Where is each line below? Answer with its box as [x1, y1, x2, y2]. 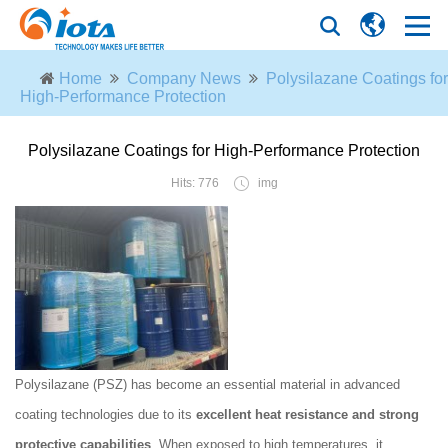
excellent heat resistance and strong [196, 407, 419, 422]
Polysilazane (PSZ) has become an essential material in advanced [15, 377, 400, 392]
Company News [127, 70, 241, 87]
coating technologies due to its [15, 407, 196, 422]
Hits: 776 [170, 176, 219, 190]
